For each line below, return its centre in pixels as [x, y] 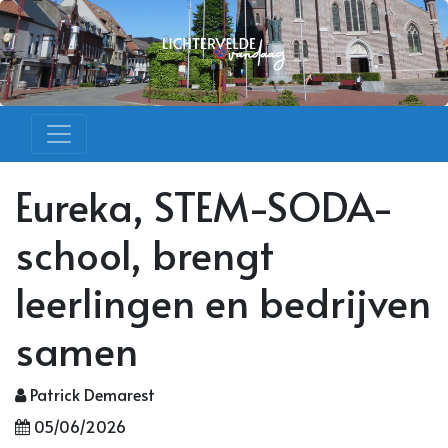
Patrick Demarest [90, 394]
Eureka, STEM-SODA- [204, 206]
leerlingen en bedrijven [223, 302]
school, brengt [144, 254]
